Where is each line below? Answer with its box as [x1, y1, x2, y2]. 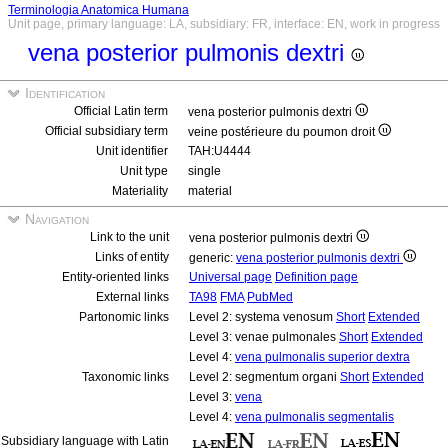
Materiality [112, 184, 168, 198]
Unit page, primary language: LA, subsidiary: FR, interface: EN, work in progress [8, 17, 440, 31]
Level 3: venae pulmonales [189, 330, 339, 344]
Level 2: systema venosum [189, 310, 336, 324]
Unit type [120, 164, 168, 178]
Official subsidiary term [45, 124, 168, 138]
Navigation [21, 211, 89, 227]
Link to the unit [90, 230, 169, 244]
